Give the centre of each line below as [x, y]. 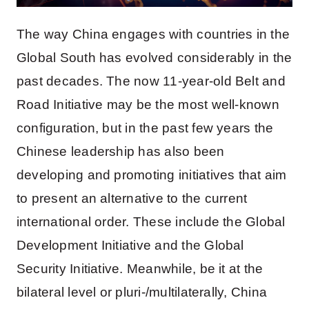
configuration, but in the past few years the [145, 128]
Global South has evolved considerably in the [154, 57]
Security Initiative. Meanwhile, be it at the [140, 268]
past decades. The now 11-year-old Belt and [151, 81]
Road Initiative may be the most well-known [148, 104]
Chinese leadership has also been [120, 151]
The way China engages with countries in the [153, 34]
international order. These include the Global [151, 221]
